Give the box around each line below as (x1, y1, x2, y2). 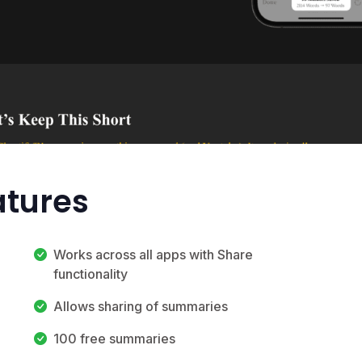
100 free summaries (53, 330, 175, 347)
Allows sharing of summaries (53, 297, 228, 314)
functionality (53, 265, 128, 282)
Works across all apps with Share (53, 246, 253, 263)
